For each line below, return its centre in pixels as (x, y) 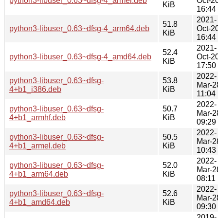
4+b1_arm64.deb (39, 174)
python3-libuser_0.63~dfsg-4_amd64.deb (80, 56)
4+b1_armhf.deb (37, 117)
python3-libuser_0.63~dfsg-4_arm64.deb (79, 28)
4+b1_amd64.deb (40, 202)
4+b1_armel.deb (37, 145)
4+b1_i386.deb (35, 89)
